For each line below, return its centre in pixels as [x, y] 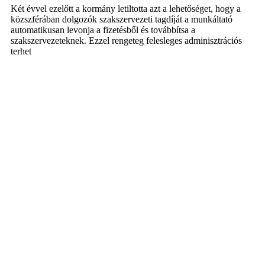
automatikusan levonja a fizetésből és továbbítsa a [103, 30]
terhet [21, 51]
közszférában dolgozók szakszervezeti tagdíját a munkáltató [122, 20]
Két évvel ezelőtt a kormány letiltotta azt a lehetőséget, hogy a [126, 9]
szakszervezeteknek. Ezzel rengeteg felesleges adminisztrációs [126, 41]
